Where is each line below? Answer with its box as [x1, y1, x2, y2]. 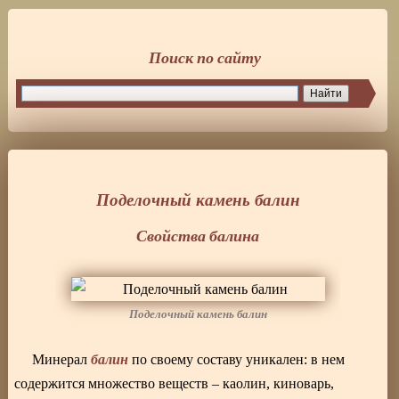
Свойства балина [136, 224, 260, 247]
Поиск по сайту [149, 46, 262, 69]
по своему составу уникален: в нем [128, 351, 346, 367]
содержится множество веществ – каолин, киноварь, [14, 375, 335, 391]
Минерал [32, 351, 92, 367]
